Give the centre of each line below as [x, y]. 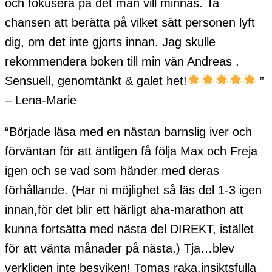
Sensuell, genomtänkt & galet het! [96, 80]
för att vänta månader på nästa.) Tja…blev [120, 248]
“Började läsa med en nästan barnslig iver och [128, 131]
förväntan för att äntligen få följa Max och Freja [131, 151]
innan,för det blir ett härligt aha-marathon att [124, 209]
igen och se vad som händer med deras [112, 170]
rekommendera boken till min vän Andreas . [122, 61]
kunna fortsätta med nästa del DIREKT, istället [129, 229]
